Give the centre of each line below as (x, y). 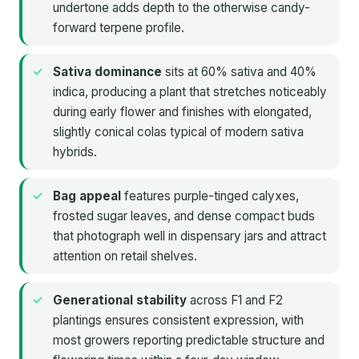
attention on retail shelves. (125, 256)
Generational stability (120, 301)
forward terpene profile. (119, 28)
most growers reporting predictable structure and (189, 341)
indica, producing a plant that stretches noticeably (190, 92)
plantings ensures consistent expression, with (178, 321)
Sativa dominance (107, 72)
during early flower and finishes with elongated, (182, 112)
